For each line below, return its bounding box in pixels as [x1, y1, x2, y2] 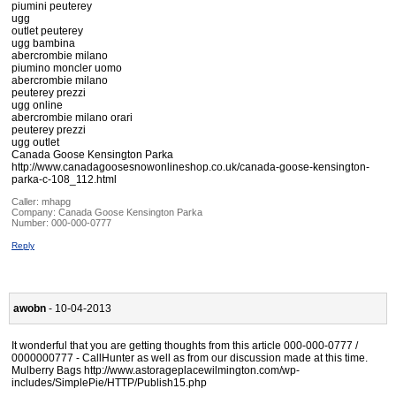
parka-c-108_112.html [11, 173, 117, 187]
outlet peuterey [11, 25, 83, 38]
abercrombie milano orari [11, 111, 133, 125]
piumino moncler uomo [11, 62, 122, 75]
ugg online [11, 99, 63, 112]
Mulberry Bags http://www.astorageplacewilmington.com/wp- [11, 364, 300, 377]
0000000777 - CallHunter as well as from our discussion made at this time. [11, 352, 368, 365]
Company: [11, 207, 58, 218]
